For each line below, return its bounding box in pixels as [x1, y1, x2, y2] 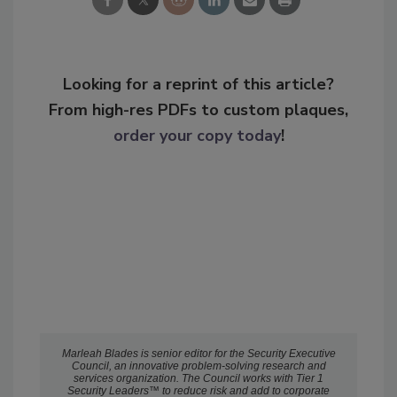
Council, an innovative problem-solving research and [71, 359, 326, 372]
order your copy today [113, 124, 281, 146]
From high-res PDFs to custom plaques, [49, 98, 348, 121]
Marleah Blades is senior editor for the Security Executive [61, 346, 336, 360]
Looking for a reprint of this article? [63, 73, 334, 95]
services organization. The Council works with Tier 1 [74, 371, 323, 385]
